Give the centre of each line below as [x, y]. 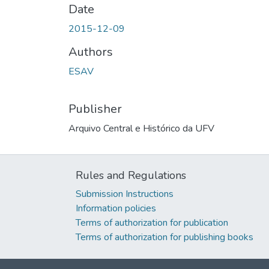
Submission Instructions [125, 194]
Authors [91, 52]
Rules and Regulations [131, 175]
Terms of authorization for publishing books [165, 237]
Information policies [116, 208]
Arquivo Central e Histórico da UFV [141, 128]
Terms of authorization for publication [152, 222]
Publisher [95, 109]
